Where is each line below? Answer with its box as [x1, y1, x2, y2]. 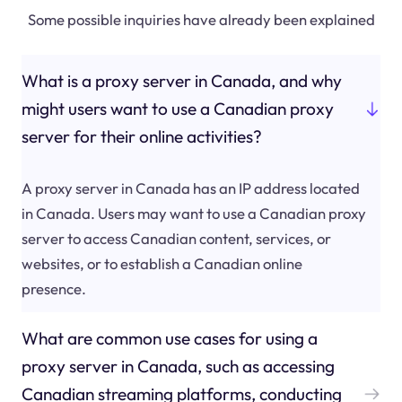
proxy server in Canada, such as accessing [21, 354, 335, 377]
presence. [21, 278, 86, 298]
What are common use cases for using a [21, 327, 318, 349]
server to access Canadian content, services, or [21, 228, 331, 248]
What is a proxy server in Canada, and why [21, 70, 342, 92]
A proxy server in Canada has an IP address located [21, 178, 360, 197]
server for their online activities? [21, 126, 262, 148]
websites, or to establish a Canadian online [21, 253, 302, 273]
